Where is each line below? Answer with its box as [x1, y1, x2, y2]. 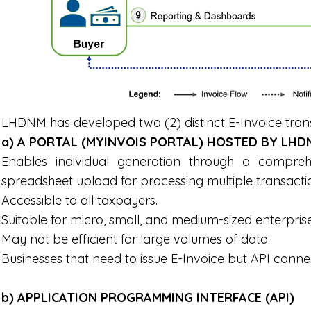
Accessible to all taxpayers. [1, 192, 158, 208]
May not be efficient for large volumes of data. [1, 231, 270, 247]
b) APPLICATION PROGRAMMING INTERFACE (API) [1, 289, 294, 305]
